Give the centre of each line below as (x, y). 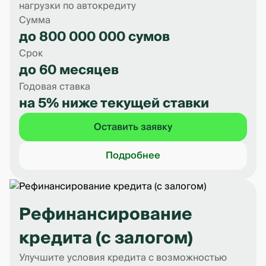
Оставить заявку (133, 127)
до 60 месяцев (69, 70)
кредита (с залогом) (106, 238)
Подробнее (133, 156)
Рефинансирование (106, 215)
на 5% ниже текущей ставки (114, 103)
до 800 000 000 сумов (94, 37)
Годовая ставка (55, 87)
